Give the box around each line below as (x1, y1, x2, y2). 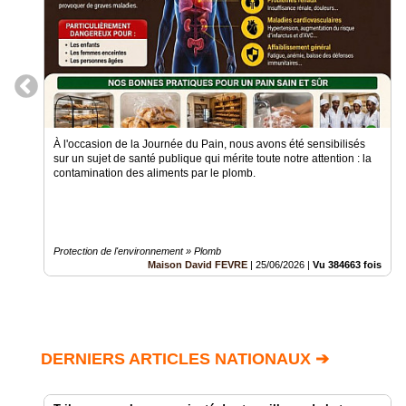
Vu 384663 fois (313, 259, 382, 271)
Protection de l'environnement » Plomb (53, 246, 221, 257)
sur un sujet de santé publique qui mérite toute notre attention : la (53, 152, 372, 166)
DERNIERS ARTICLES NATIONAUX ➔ (41, 350, 329, 369)
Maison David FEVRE (148, 259, 247, 271)
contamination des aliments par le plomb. (53, 167, 256, 180)
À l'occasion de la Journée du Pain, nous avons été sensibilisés (53, 138, 365, 151)
